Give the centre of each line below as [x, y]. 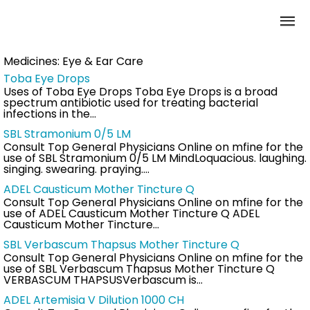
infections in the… [50, 114]
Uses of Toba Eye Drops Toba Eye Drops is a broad [140, 92]
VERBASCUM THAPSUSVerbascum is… [103, 280]
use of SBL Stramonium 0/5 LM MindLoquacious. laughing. [155, 158]
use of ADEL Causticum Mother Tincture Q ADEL [131, 214]
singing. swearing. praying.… [76, 170]
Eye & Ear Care [103, 61]
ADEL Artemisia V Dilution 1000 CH [94, 300]
